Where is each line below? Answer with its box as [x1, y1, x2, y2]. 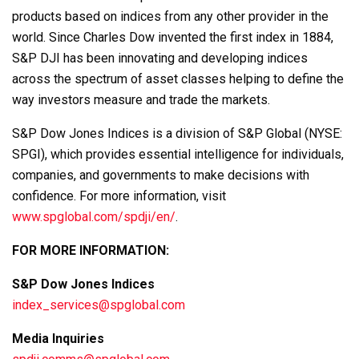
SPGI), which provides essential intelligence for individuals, [12, 146, 344, 162]
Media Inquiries [12, 330, 104, 346]
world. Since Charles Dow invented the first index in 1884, [12, 29, 333, 45]
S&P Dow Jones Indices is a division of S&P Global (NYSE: [12, 125, 342, 141]
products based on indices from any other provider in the [12, 8, 329, 24]
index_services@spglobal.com [12, 296, 185, 313]
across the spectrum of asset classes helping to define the [12, 71, 344, 87]
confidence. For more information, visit [12, 188, 226, 204]
